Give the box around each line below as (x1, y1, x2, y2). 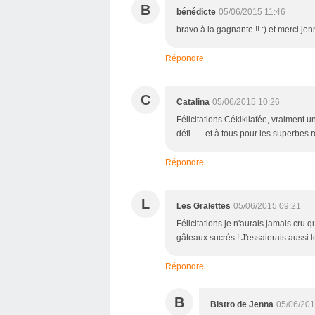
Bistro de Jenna (210, 299, 274, 309)
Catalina (176, 96, 210, 107)
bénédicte (176, 6, 216, 17)
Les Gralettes (176, 200, 231, 211)
